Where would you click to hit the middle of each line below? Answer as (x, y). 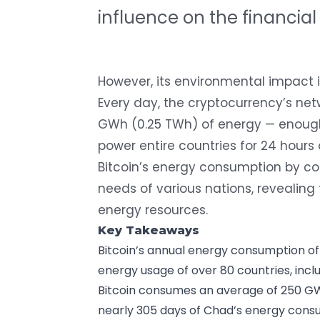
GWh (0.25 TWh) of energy (180, 124)
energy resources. (153, 210)
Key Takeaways (149, 230)
